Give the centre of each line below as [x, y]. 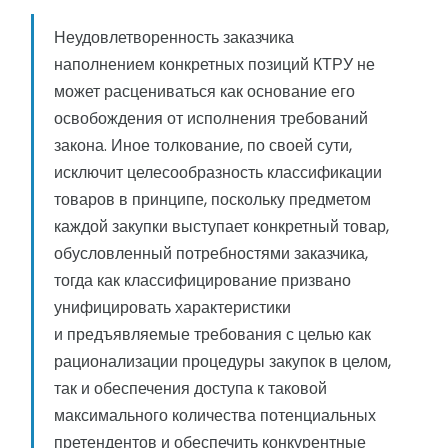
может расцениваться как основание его [204, 92]
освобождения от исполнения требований [211, 119]
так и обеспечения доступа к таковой [190, 389]
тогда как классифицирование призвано [202, 281]
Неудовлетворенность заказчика [174, 38]
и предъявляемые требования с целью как [212, 335]
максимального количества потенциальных [215, 416]
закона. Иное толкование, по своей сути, [203, 146]
